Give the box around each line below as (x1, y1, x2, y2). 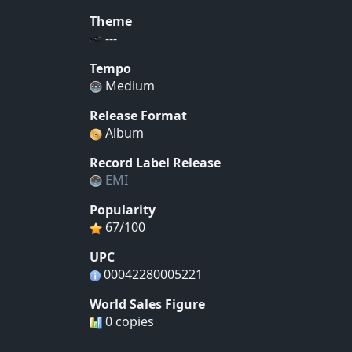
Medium (102, 77, 155, 95)
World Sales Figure (90, 295, 205, 313)
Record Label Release (90, 154, 221, 172)
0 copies (102, 313, 154, 331)
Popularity (90, 201, 156, 219)
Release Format (90, 107, 187, 125)
